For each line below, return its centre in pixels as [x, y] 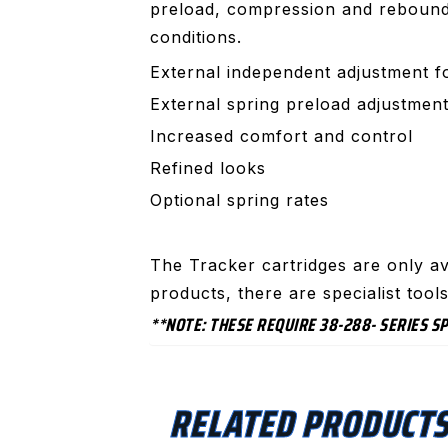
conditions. [196, 36]
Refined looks [208, 167]
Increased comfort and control [282, 135]
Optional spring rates [240, 199]
